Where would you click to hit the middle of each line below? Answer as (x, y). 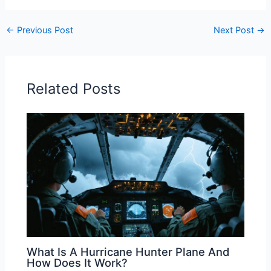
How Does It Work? (77, 262)
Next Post (235, 31)
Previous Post (44, 31)
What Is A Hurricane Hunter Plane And (128, 251)
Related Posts (74, 89)
